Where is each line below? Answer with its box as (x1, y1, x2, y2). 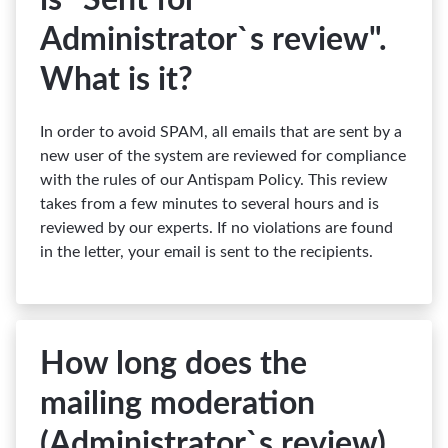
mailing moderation (40, 388, 315, 420)
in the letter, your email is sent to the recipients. (40, 244, 373, 260)
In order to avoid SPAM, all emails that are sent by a (40, 124, 402, 140)
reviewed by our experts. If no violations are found (40, 220, 393, 236)
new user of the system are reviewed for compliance (40, 148, 406, 164)
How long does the (40, 348, 307, 380)
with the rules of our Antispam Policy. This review (40, 172, 388, 188)
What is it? (40, 64, 193, 96)
